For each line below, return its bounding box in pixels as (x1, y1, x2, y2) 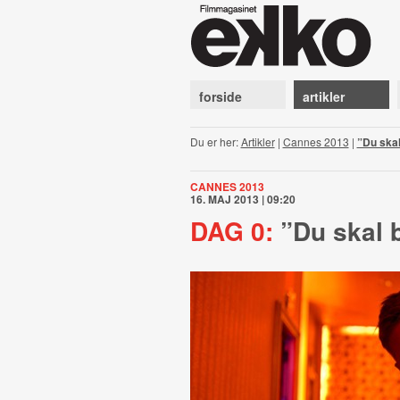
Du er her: (189, 134, 241, 149)
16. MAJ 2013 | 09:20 (189, 191, 296, 207)
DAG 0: (189, 212, 273, 249)
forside (198, 87, 242, 105)
